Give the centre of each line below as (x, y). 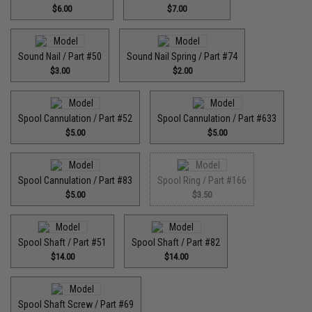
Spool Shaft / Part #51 (63, 242)
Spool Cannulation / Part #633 (217, 118)
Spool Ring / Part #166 (202, 180)
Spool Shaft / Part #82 (176, 242)
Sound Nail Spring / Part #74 (182, 56)
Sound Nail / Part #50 (60, 56)
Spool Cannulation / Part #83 (76, 180)
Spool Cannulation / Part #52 (76, 118)
